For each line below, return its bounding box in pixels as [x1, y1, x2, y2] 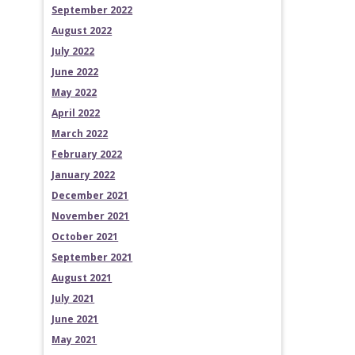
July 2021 [52, 291, 95, 305]
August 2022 [52, 23, 113, 37]
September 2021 [52, 250, 133, 264]
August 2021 [52, 270, 113, 284]
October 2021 [52, 229, 119, 243]
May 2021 [52, 332, 97, 346]
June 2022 [52, 64, 99, 78]
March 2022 [52, 126, 109, 140]
